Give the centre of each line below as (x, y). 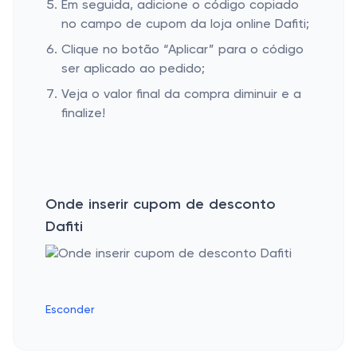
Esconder (70, 310)
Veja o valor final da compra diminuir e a (181, 95)
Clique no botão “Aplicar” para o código (182, 50)
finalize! (83, 114)
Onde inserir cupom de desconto (161, 205)
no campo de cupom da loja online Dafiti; (185, 25)
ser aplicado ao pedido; (133, 69)
